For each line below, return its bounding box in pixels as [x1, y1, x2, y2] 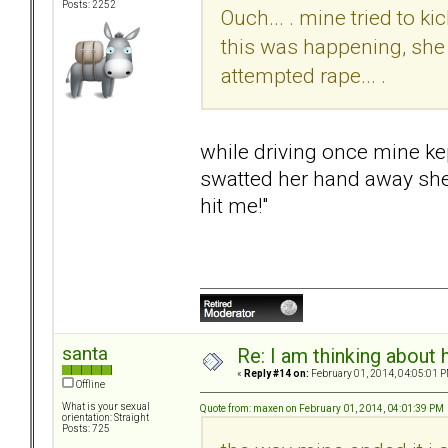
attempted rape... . [221, 62, 386, 88]
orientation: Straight [62, 412, 149, 424]
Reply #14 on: [244, 368, 309, 380]
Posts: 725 [62, 423, 110, 435]
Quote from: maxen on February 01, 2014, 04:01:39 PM [200, 402, 444, 414]
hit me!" [200, 192, 268, 218]
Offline [74, 379, 105, 391]
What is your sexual [62, 401, 150, 413]
